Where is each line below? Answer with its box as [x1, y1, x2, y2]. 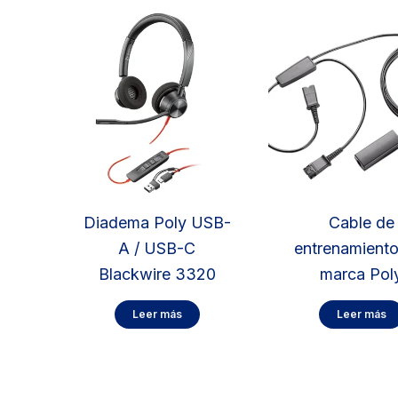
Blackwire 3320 [98, 264, 216, 283]
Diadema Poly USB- [83, 212, 231, 232]
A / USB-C [118, 238, 196, 258]
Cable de [328, 212, 394, 232]
